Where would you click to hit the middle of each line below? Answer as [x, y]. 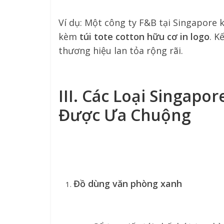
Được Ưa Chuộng [125, 115]
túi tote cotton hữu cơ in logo [144, 36]
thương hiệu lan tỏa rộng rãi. [121, 50]
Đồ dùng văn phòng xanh [128, 183]
